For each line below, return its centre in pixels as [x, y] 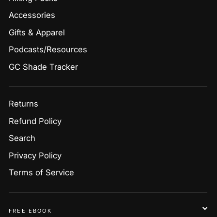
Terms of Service [41, 173]
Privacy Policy [35, 155]
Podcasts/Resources [48, 50]
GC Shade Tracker [43, 67]
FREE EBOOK [30, 210]
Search [22, 138]
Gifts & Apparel [37, 32]
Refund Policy [35, 121]
